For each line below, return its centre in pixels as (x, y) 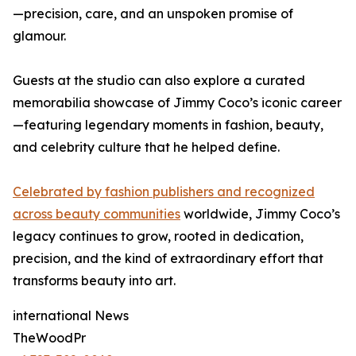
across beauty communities (97, 214)
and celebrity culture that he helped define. (146, 147)
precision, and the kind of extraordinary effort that (168, 259)
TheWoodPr (49, 338)
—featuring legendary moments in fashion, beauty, (168, 125)
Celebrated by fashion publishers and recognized (164, 192)
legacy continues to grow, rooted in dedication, (158, 236)
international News (71, 316)
